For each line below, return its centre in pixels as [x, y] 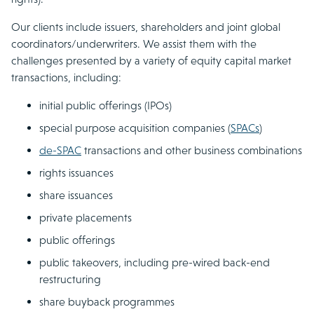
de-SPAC [60, 150]
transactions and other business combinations [192, 150]
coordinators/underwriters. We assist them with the [134, 44]
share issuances [76, 195]
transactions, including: [66, 77]
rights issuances [76, 173]
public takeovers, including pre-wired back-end [155, 262]
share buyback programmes [107, 302]
